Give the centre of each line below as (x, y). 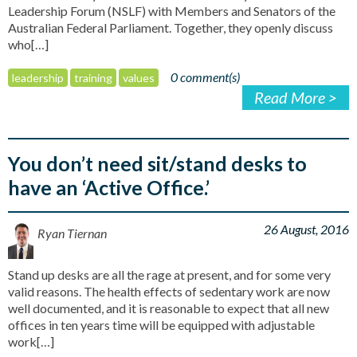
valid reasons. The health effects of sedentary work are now (169, 291)
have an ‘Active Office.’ (109, 187)
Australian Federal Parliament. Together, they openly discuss (171, 27)
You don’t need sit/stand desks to (157, 163)
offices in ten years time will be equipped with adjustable (161, 324)
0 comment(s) (205, 76)
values (139, 77)
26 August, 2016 (306, 229)
